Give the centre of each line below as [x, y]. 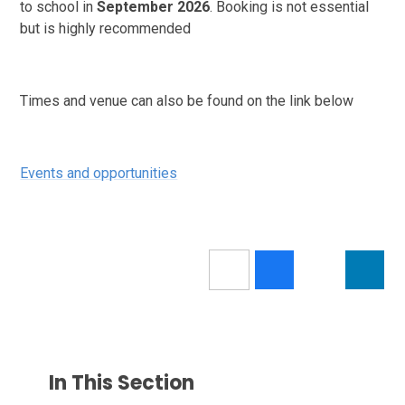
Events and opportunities [99, 173]
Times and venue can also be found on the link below [187, 100]
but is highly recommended [106, 28]
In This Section [122, 382]
